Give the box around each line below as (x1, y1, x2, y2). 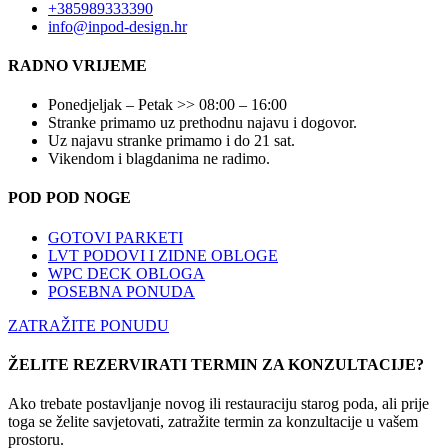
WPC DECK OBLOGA (48, 264, 205, 282)
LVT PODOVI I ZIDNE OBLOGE (48, 246, 278, 264)
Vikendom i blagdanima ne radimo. (48, 150, 270, 168)
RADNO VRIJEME (8, 56, 147, 74)
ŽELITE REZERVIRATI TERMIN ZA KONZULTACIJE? (8, 355, 424, 373)
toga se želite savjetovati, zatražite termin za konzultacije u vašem (8, 413, 418, 431)
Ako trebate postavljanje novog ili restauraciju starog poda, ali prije (8, 395, 429, 413)
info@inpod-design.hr (48, 17, 187, 35)
